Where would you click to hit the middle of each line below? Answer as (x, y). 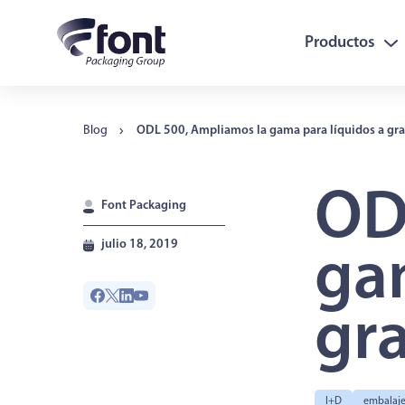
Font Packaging (144, 206)
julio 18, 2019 (140, 245)
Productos (339, 43)
